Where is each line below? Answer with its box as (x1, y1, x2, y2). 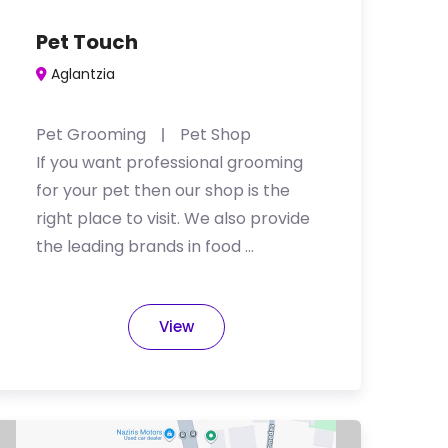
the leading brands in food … (36, 235, 254, 258)
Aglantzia (51, 64, 115, 84)
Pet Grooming (36, 123, 146, 146)
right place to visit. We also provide (36, 207, 310, 230)
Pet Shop (180, 123, 251, 146)
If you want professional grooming (36, 151, 303, 174)
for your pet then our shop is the (36, 179, 290, 202)
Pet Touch (36, 28, 138, 56)
